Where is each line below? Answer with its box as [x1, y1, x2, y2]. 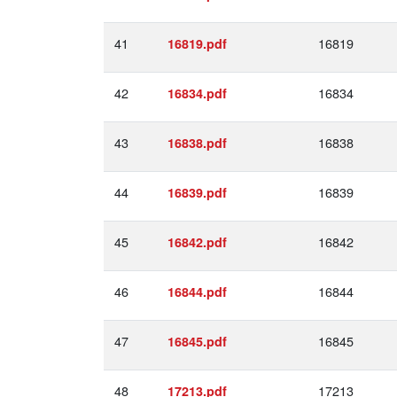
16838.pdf [167, 134, 227, 152]
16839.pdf [167, 183, 227, 201]
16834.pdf [167, 84, 227, 102]
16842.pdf [167, 233, 227, 251]
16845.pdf [167, 332, 227, 350]
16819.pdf [167, 35, 227, 52]
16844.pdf [167, 283, 227, 300]
